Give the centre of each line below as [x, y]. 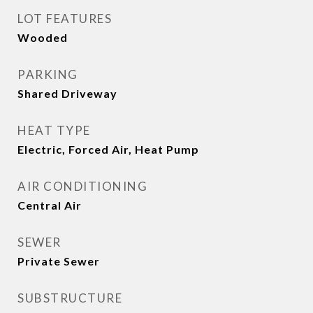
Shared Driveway [67, 93]
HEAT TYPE [54, 130]
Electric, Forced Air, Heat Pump [108, 149]
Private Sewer [59, 261]
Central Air [50, 205]
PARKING [48, 74]
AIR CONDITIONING [82, 186]
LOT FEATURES [65, 19]
